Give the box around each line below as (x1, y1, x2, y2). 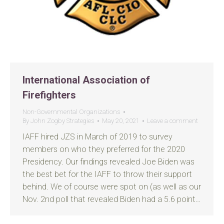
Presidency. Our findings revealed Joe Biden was (22, 157, 194, 166)
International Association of (22, 74, 150, 86)
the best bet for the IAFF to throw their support (22, 169, 192, 179)
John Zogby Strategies (30, 117, 94, 124)
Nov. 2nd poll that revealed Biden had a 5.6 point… (22, 194, 200, 204)
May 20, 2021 (102, 117, 139, 124)
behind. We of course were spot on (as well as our (22, 182, 201, 191)
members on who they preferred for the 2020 (22, 144, 185, 154)
